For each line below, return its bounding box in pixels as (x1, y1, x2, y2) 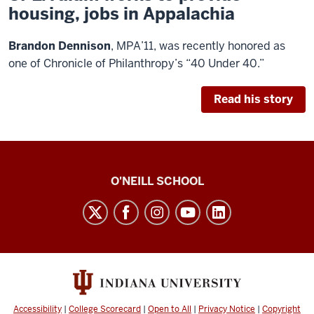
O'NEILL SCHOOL (110, 174, 204, 189)
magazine (8, 186, 94, 210)
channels (8, 247, 88, 271)
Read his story (214, 92, 293, 107)
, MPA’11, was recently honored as (111, 39, 285, 53)
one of (8, 56, 43, 71)
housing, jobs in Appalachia (8, 3, 235, 25)
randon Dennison (16, 39, 111, 53)
